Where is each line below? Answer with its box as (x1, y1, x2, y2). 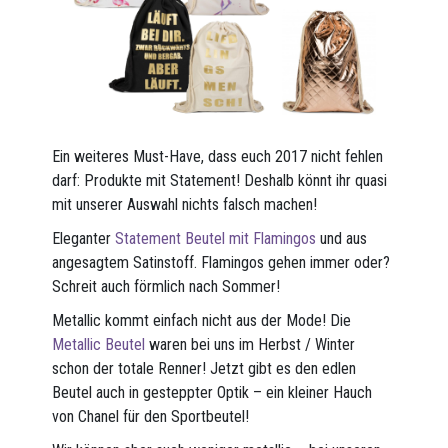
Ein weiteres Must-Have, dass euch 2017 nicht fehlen (52, 146, 384, 166)
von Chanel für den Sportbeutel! (52, 406, 250, 426)
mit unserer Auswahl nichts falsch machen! (52, 194, 318, 214)
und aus (316, 228, 368, 248)
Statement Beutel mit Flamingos (115, 228, 317, 248)
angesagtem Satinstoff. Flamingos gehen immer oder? (52, 252, 391, 272)
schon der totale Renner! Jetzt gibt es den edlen (52, 358, 357, 378)
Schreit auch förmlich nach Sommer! (52, 276, 281, 296)
